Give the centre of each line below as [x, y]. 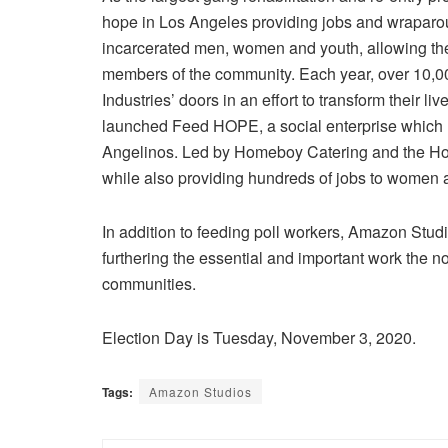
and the [398, 151]
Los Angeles [203, 21]
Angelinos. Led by [168, 151]
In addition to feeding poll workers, [225, 231]
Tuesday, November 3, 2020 [312, 337]
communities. [149, 283]
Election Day [147, 337]
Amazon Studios [200, 391]
